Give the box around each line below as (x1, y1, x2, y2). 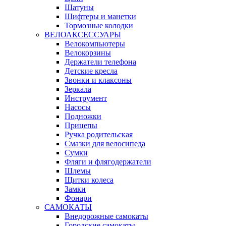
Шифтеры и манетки (65, 12, 136, 21)
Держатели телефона (65, 57, 136, 66)
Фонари (65, 193, 92, 202)
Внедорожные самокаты (65, 211, 148, 220)
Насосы (65, 102, 91, 111)
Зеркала (65, 84, 91, 93)
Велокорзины (65, 48, 111, 57)
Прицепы (65, 121, 97, 130)
